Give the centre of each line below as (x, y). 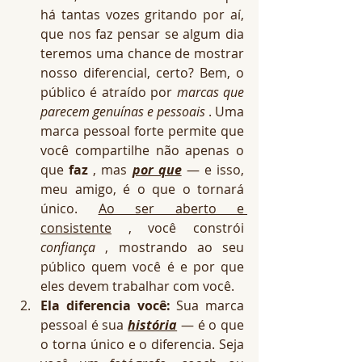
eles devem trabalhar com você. (137, 286)
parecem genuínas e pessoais (123, 112)
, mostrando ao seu (170, 247)
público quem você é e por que (142, 267)
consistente (76, 228)
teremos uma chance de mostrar (142, 53)
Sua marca (207, 305)
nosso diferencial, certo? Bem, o (142, 73)
